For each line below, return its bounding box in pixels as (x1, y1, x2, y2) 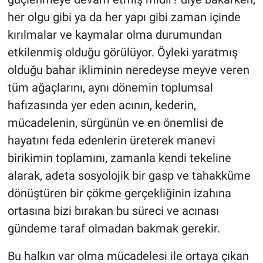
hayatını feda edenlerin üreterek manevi (7, 133, 215, 147)
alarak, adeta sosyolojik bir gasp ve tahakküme (7, 168, 251, 183)
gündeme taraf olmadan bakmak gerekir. (7, 221, 220, 235)
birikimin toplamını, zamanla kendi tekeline (7, 150, 231, 165)
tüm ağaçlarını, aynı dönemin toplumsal (7, 80, 213, 95)
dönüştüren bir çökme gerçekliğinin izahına (7, 186, 231, 200)
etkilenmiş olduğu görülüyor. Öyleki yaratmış (7, 45, 238, 59)
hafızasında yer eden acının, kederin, (7, 97, 196, 112)
